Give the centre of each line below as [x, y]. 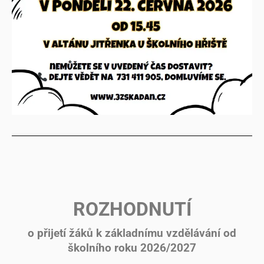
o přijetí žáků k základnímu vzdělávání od [132, 233]
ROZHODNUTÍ [132, 209]
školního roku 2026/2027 [132, 248]
